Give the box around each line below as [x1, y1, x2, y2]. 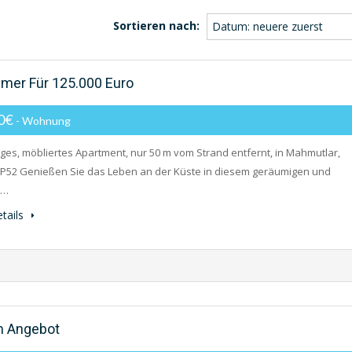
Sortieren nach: [113, 17, 200, 33]
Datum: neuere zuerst [212, 19, 323, 34]
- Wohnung [16, 114, 71, 127]
